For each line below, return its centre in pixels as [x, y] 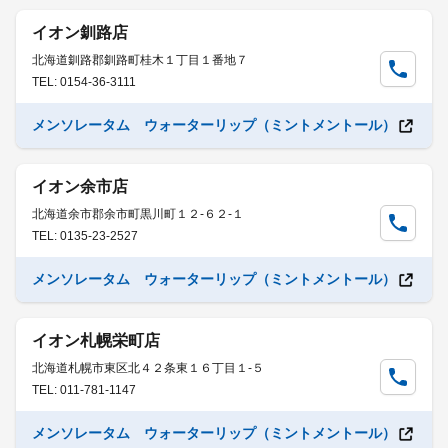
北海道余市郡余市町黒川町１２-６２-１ [138, 214]
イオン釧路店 [80, 32]
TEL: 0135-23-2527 [85, 236]
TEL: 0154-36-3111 [84, 82]
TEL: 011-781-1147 [84, 390]
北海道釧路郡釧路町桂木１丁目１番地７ [140, 60]
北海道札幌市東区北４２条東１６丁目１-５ [148, 368]
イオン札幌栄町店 [96, 340]
